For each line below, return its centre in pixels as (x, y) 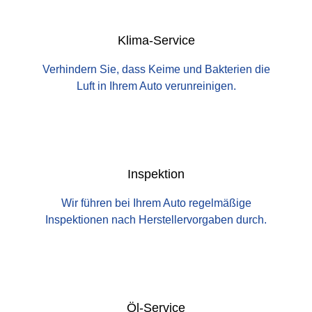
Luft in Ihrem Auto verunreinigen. (156, 86)
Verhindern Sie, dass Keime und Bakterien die (156, 70)
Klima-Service (156, 41)
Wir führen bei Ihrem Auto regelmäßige (156, 203)
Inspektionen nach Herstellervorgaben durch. (156, 220)
